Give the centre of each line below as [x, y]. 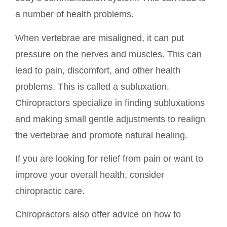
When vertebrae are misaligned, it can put [100, 38]
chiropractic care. [50, 191]
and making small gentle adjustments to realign [110, 119]
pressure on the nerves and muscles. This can [108, 54]
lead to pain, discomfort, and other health [98, 70]
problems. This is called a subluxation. [92, 86]
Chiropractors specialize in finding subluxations [110, 103]
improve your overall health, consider [90, 175]
